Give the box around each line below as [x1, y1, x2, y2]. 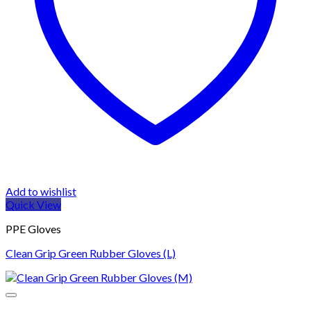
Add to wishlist [6, 184, 76, 198]
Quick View [6, 197, 61, 211]
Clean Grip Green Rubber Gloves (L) [6, 246, 176, 260]
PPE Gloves [6, 221, 61, 235]
